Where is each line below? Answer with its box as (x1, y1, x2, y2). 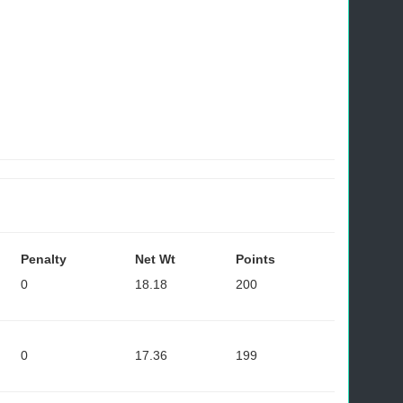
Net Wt (135, 252, 175, 266)
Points (236, 252, 275, 266)
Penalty (21, 252, 67, 266)
